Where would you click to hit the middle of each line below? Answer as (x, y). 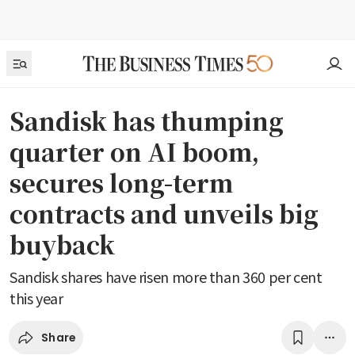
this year (36, 298)
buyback (62, 244)
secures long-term (121, 182)
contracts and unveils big (164, 213)
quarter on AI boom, (134, 151)
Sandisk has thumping (147, 120)
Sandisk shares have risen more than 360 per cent (166, 277)
